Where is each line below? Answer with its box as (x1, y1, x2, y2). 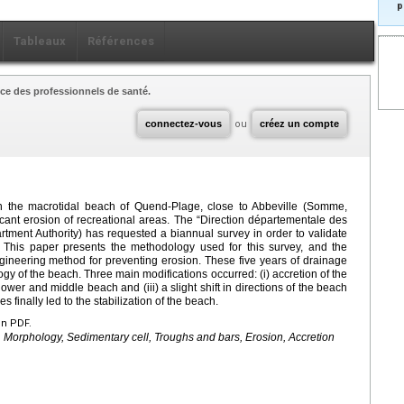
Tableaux (14, 34, 66, 49)
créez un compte (260, 118, 339, 130)
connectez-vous (145, 118, 222, 130)
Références (87, 34, 154, 49)
